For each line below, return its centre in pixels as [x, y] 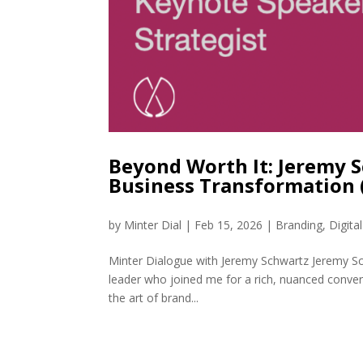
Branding [299, 224]
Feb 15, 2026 [229, 224]
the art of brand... [154, 297]
